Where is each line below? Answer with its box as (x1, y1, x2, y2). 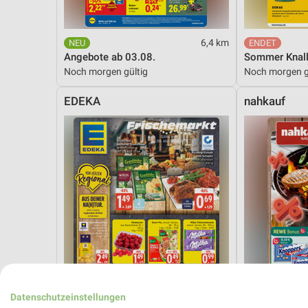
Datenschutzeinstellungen (10, 291, 126, 302)
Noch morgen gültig (64, 65, 148, 77)
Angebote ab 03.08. (64, 50, 155, 63)
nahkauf (243, 94, 285, 108)
